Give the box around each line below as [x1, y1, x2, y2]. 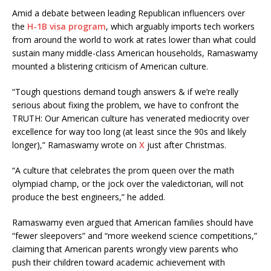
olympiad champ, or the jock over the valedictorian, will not [12, 177, 244, 189]
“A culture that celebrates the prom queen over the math [12, 164, 234, 176]
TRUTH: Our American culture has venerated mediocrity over [12, 112, 249, 124]
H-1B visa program [27, 20, 106, 32]
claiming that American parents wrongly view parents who [12, 243, 238, 255]
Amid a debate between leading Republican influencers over [12, 7, 245, 19]
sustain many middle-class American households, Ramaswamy [12, 47, 258, 59]
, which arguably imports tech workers [106, 20, 255, 32]
